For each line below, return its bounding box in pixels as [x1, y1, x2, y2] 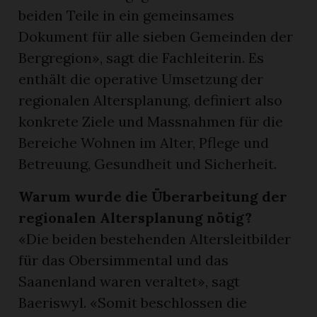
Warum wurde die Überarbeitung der [18, 187, 288, 205]
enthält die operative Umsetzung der [18, 69, 264, 88]
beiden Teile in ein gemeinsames [18, 6, 235, 24]
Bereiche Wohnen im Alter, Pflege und [18, 133, 270, 151]
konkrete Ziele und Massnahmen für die [18, 112, 284, 130]
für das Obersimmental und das [18, 250, 229, 269]
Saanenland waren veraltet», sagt [18, 272, 241, 290]
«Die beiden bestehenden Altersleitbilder [18, 229, 292, 248]
